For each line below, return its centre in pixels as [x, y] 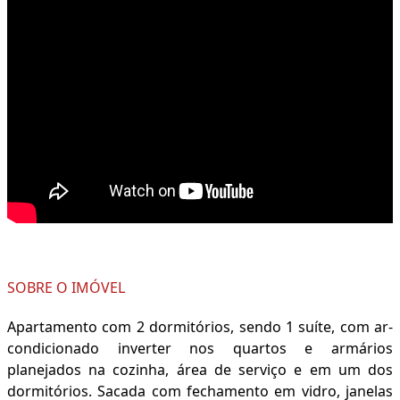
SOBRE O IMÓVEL [66, 288]
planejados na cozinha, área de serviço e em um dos [200, 370]
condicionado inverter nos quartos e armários [200, 349]
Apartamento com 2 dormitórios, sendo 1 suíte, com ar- [200, 327]
